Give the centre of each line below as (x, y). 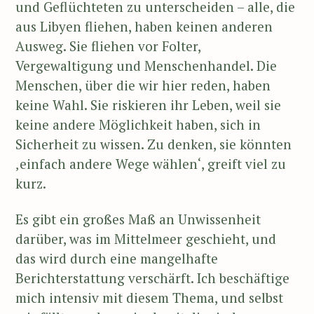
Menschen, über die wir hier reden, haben (143, 86)
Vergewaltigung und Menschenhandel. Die (146, 66)
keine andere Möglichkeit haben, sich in (138, 125)
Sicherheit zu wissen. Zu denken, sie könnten (153, 144)
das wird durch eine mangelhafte (117, 258)
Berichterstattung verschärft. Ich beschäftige (152, 278)
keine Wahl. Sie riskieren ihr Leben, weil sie (148, 105)
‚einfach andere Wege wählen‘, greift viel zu (151, 164)
